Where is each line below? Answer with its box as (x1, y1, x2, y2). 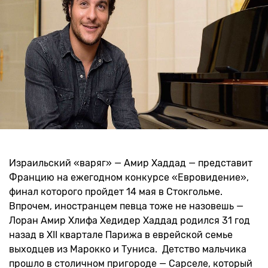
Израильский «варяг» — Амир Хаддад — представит (9, 157, 252, 169)
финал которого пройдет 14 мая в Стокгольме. (9, 186, 223, 197)
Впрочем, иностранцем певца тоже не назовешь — (9, 200, 243, 212)
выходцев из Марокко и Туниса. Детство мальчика (9, 243, 246, 255)
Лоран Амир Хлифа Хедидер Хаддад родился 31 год (9, 215, 250, 226)
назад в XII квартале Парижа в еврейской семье (9, 229, 233, 240)
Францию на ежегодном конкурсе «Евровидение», (9, 172, 249, 183)
